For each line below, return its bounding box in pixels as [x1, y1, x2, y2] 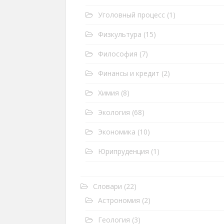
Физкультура [98, 29, 141, 39]
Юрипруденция [98, 146, 149, 156]
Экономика [98, 127, 135, 136]
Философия [98, 49, 137, 58]
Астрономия [98, 195, 140, 205]
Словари [93, 181, 122, 191]
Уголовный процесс [98, 10, 165, 19]
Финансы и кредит [98, 68, 159, 78]
